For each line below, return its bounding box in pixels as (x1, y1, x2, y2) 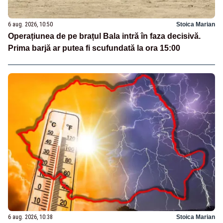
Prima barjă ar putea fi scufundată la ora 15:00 (8, 44, 180, 53)
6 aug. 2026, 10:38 (8, 213, 53, 221)
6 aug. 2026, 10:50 (8, 21, 53, 28)
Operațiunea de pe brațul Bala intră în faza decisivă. (8, 32, 201, 41)
